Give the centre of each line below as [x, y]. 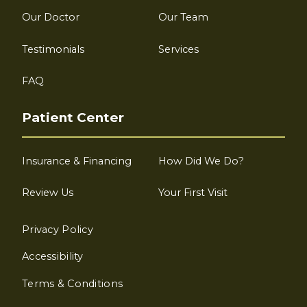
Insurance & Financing [77, 161]
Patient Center [73, 118]
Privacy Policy [58, 230]
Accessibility [53, 257]
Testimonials [53, 49]
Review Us [48, 193]
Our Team [184, 17]
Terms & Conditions [73, 283]
